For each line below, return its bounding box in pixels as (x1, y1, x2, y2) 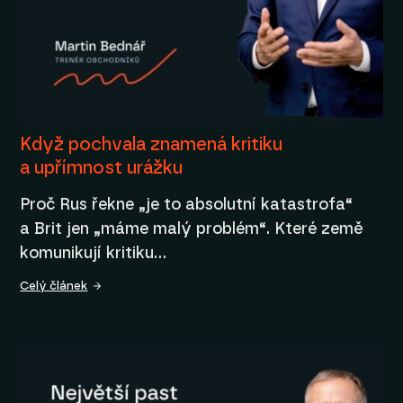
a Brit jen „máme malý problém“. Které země (20, 220, 364, 237)
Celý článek (20, 280, 88, 292)
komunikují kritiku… (20, 245, 167, 262)
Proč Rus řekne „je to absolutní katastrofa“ (20, 196, 354, 213)
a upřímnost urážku (20, 159, 184, 178)
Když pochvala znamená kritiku (20, 136, 283, 155)
